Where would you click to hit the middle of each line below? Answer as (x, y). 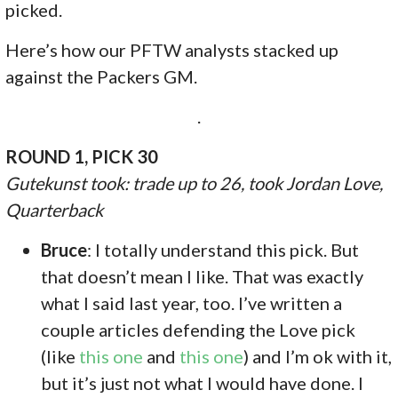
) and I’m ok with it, (318, 356)
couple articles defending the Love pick (199, 329)
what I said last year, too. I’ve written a (192, 302)
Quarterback (55, 209)
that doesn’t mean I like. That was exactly (203, 276)
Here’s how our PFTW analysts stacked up (172, 49)
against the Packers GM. (102, 76)
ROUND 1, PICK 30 (82, 156)
